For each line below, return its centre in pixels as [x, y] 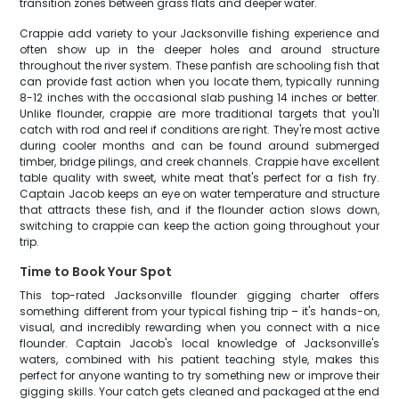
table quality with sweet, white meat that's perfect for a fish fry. [199, 178]
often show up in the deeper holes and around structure [199, 49]
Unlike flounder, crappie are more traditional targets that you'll [199, 114]
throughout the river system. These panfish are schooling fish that [199, 65]
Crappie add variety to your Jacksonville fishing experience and [199, 33]
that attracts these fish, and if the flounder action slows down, [199, 210]
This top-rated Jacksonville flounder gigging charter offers [199, 295]
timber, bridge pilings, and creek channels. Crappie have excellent [199, 162]
